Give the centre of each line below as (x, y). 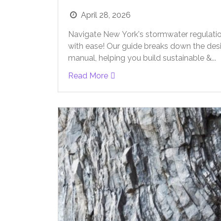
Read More (88, 75)
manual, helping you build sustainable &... (142, 58)
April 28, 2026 (106, 15)
